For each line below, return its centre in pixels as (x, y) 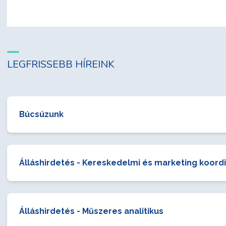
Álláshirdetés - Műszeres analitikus (91, 211)
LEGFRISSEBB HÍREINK (61, 64)
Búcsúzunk (41, 114)
